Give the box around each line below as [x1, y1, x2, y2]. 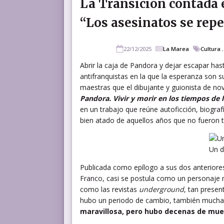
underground [139, 184, 184, 194]
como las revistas [80, 184, 139, 194]
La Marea [162, 45, 189, 52]
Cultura [200, 45, 220, 52]
